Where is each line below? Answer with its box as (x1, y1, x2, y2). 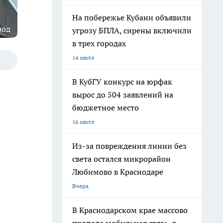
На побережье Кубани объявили (72, 12, 191, 22)
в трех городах (72, 38, 126, 48)
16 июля (72, 118, 94, 125)
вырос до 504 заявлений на (72, 90, 173, 100)
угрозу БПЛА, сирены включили (72, 25, 192, 35)
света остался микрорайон (72, 154, 171, 164)
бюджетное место (72, 103, 139, 112)
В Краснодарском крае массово (72, 205, 188, 215)
